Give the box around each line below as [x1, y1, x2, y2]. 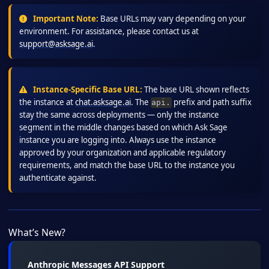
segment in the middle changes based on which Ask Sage [19, 122, 228, 133]
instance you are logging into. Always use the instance [19, 134, 216, 146]
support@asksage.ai [19, 38, 93, 49]
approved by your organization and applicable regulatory [19, 147, 226, 159]
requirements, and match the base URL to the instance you [19, 160, 235, 171]
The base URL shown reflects [142, 84, 249, 95]
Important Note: [31, 13, 98, 24]
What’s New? [8, 226, 65, 240]
